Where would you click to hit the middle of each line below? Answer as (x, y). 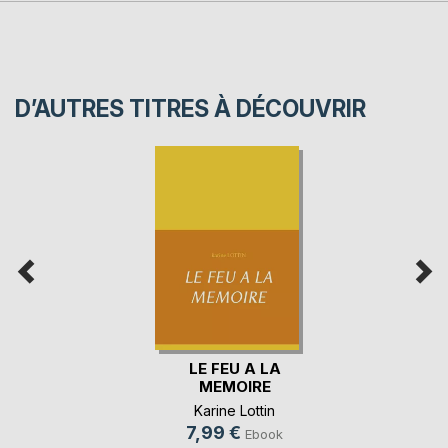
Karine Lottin (234, 411)
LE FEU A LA (234, 369)
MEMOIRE (234, 387)
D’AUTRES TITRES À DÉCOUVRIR (190, 108)
